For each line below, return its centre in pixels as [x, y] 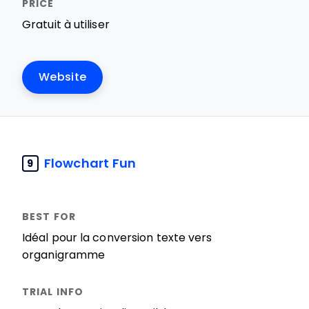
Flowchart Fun [90, 163]
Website [63, 77]
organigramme [64, 255]
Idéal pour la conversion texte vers [117, 238]
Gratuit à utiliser [66, 24]
